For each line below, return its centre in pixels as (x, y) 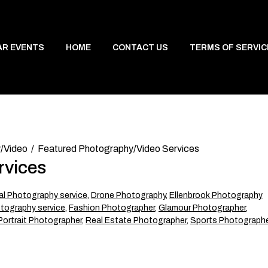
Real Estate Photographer (136, 220)
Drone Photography (128, 195)
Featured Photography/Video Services (118, 149)
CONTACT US (140, 47)
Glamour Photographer (202, 208)
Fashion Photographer (112, 208)
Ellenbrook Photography (216, 195)
